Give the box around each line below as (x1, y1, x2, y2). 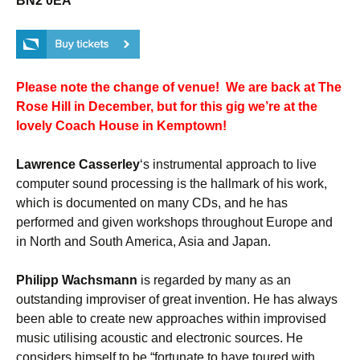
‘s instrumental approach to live (140, 157, 317, 171)
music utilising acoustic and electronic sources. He (16, 331, 303, 345)
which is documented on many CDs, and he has (16, 196, 288, 210)
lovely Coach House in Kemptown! (16, 119, 227, 133)
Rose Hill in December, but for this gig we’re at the (16, 100, 317, 113)
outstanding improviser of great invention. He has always (16, 292, 337, 306)
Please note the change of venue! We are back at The (16, 80, 342, 94)
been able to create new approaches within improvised (16, 312, 326, 325)
